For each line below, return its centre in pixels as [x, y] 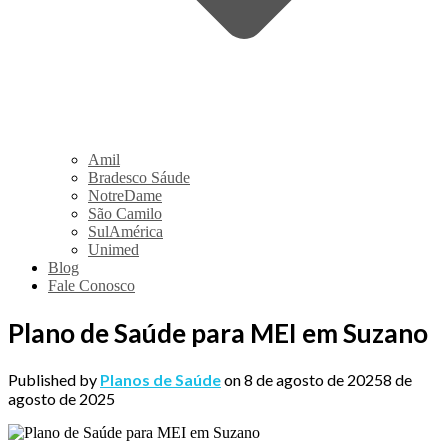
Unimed [113, 249]
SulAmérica [125, 231]
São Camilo [125, 213]
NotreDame [125, 195]
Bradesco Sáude [139, 177]
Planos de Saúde [160, 380]
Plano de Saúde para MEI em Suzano [218, 332]
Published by [54, 380]
